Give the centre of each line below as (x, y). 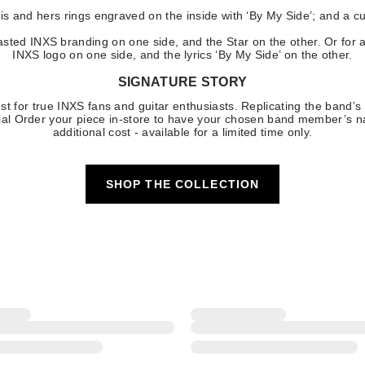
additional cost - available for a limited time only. (182, 132)
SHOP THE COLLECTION (182, 185)
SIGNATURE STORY (182, 82)
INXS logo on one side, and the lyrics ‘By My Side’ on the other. (182, 55)
